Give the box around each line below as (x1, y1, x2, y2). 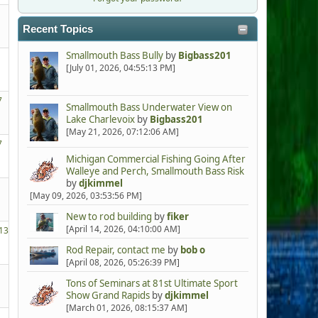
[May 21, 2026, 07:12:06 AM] (65, 126, 179, 138)
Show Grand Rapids (65, 289, 150, 302)
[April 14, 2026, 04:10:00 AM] (65, 223, 180, 236)
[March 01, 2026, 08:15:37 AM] (65, 302, 187, 314)
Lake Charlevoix (65, 113, 135, 126)
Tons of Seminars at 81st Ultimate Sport (65, 277, 238, 290)
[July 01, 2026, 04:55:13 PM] (65, 62, 175, 75)
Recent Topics (22, 23, 93, 35)
